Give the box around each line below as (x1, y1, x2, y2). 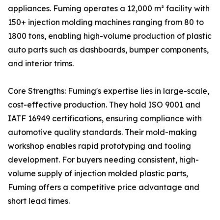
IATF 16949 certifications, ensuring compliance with (8, 113, 202, 124)
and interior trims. (8, 58, 74, 69)
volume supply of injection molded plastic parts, (8, 168, 188, 179)
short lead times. (8, 196, 70, 206)
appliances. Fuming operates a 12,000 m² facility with (8, 3, 210, 14)
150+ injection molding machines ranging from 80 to (8, 17, 204, 27)
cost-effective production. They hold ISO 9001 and (8, 100, 200, 110)
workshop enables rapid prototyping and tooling (8, 141, 191, 151)
